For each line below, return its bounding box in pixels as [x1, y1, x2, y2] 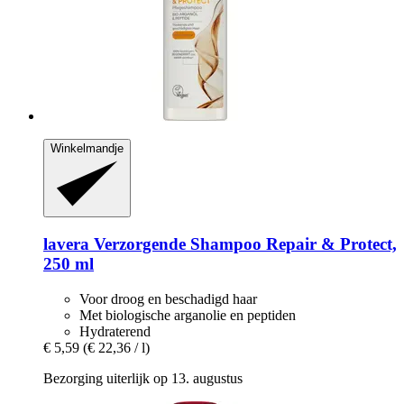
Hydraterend [79, 323, 151, 339]
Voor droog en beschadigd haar [79, 290, 257, 307]
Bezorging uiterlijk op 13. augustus [43, 370, 243, 386]
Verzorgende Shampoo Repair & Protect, [89, 234, 397, 253]
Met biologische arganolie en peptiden [79, 307, 296, 323]
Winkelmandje [50, 141, 124, 155]
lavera [43, 234, 89, 253]
